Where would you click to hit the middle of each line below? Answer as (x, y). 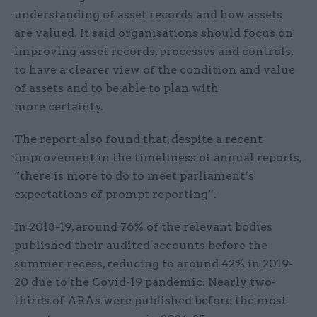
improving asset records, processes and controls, (154, 51)
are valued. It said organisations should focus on (154, 33)
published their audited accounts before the (141, 245)
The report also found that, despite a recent (138, 139)
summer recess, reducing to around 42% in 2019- (154, 263)
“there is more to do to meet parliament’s (134, 175)
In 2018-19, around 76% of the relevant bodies (143, 226)
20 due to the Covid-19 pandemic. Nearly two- (145, 282)
